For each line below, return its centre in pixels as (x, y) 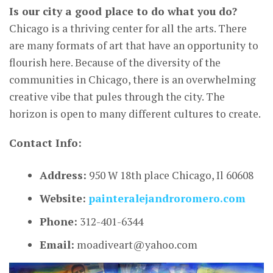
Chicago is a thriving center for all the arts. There (128, 29)
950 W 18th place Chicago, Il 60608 (170, 175)
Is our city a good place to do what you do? (123, 12)
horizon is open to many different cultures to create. (135, 114)
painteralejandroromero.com (167, 199)
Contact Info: (45, 143)
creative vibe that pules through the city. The (117, 97)
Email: (57, 245)
